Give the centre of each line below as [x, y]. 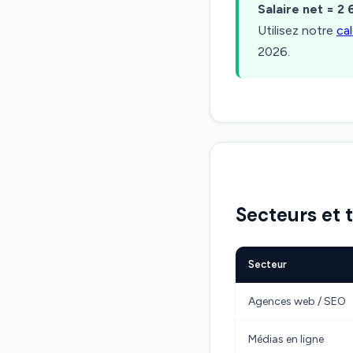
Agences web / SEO [297, 301]
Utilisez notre [297, 30]
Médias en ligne [286, 339]
